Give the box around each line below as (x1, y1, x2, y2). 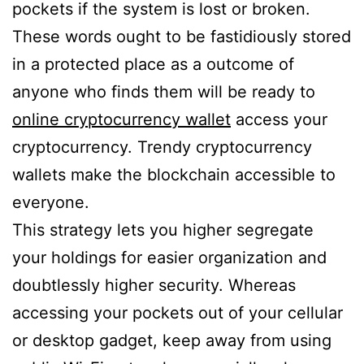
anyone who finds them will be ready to (12, 82, 315, 102)
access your (231, 110, 327, 130)
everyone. (12, 193, 89, 213)
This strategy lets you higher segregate (12, 220, 314, 240)
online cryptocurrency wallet (12, 110, 231, 130)
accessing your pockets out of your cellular (12, 303, 343, 323)
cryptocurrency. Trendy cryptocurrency (12, 137, 312, 158)
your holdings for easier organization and (12, 248, 327, 268)
